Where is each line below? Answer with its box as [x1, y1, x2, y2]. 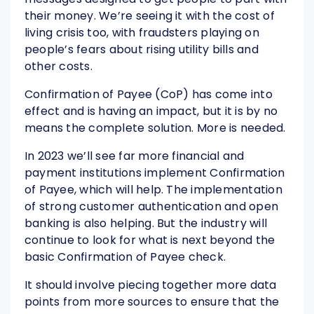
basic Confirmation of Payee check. [25, 249, 226, 266]
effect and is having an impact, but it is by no [25, 103, 278, 120]
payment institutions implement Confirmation [25, 165, 285, 182]
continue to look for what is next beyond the [25, 232, 275, 249]
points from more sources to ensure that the [25, 294, 280, 310]
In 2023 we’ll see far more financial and [25, 148, 245, 165]
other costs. [25, 58, 93, 75]
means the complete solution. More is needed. [25, 120, 286, 137]
